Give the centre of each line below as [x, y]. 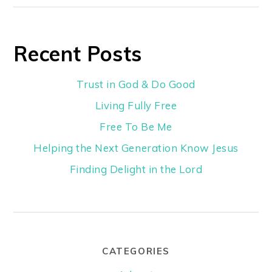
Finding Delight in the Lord [136, 169]
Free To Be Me [136, 126]
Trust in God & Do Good [136, 84]
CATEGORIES [136, 251]
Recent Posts [77, 53]
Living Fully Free [136, 105]
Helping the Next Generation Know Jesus [136, 148]
